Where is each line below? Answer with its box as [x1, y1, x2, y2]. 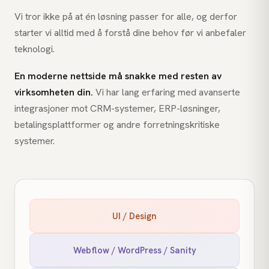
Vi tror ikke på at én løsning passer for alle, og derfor [14, 10, 237, 23]
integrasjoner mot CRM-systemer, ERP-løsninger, [14, 101, 220, 115]
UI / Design [112, 210, 157, 222]
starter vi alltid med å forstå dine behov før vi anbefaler [14, 26, 246, 40]
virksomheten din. [14, 85, 93, 98]
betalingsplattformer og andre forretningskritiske [14, 118, 220, 131]
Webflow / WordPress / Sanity [73, 244, 196, 256]
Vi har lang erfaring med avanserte [93, 85, 240, 98]
